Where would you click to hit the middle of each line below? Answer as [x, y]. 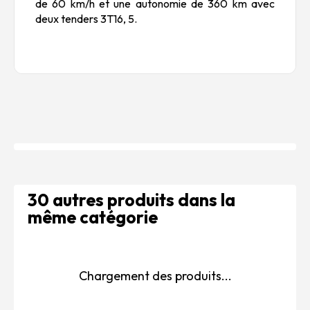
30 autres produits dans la [131, 200]
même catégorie [93, 217]
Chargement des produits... [155, 275]
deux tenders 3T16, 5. [86, 18]
